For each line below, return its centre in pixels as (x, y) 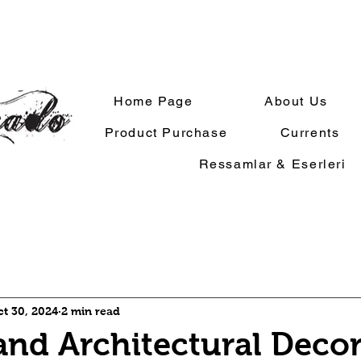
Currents (310, 133)
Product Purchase (166, 133)
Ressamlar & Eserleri (272, 164)
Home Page (154, 101)
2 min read (91, 311)
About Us (296, 101)
